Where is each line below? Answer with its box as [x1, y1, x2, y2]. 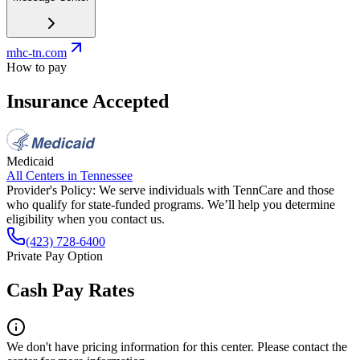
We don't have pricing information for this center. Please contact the [6, 339, 347, 354]
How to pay [6, 60, 67, 75]
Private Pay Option [6, 248, 103, 263]
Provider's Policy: [6, 182, 96, 197]
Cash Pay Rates [6, 279, 134, 301]
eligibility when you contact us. [6, 211, 165, 226]
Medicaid [6, 153, 54, 168]
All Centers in [6, 168, 80, 182]
